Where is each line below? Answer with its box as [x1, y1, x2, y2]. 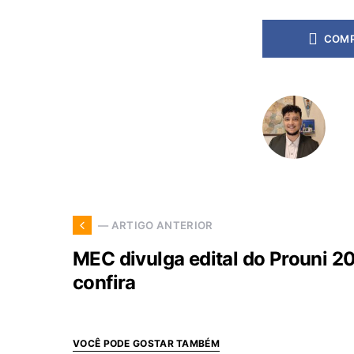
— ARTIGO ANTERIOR [98, 218, 213, 232]
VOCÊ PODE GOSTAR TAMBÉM [73, 337, 220, 350]
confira [73, 271, 136, 295]
